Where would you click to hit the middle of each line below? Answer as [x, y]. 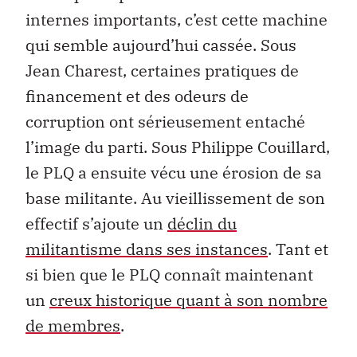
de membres [73, 326]
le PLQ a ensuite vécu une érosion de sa [174, 173]
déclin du [202, 224]
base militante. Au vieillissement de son [175, 198]
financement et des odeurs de [137, 96]
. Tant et [298, 249]
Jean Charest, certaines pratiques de [162, 71]
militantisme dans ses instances [147, 249]
